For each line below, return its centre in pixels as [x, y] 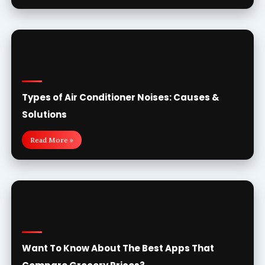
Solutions [44, 114]
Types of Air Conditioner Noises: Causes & [120, 97]
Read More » [51, 140]
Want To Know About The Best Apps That [118, 248]
